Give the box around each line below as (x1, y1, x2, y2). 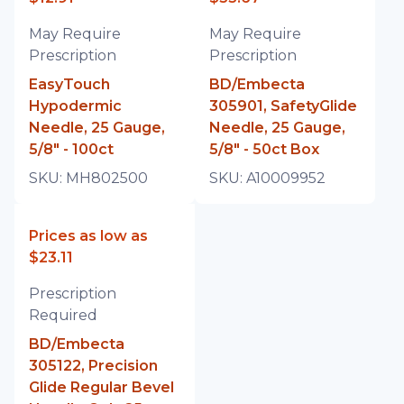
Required (29, 307, 97, 324)
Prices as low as (29, 227, 148, 244)
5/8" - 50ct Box (209, 141, 319, 158)
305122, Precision (29, 357, 158, 374)
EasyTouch (29, 76, 110, 93)
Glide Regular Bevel (29, 379, 174, 396)
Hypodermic (29, 97, 122, 115)
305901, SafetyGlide (209, 97, 357, 115)
